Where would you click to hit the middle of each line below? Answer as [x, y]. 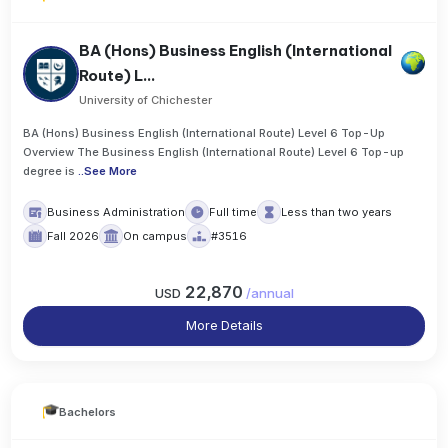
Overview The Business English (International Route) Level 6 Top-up [214, 152]
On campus [155, 236]
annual [272, 292]
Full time [233, 212]
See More [111, 171]
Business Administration [116, 212]
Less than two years [337, 212]
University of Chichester [146, 100]
